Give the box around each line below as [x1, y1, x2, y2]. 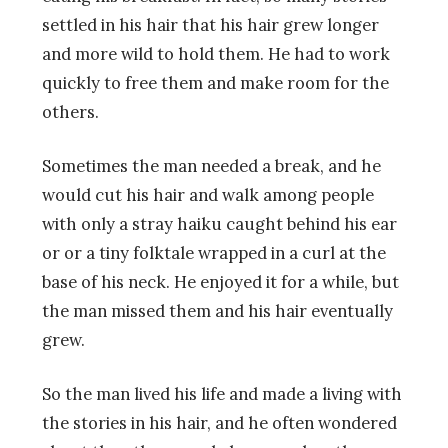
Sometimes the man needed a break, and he [42, 155, 381, 178]
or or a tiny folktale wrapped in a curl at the [42, 242, 386, 265]
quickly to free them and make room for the [42, 72, 389, 95]
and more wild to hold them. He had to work [42, 43, 390, 66]
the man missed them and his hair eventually [42, 300, 393, 323]
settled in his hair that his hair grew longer [42, 14, 379, 37]
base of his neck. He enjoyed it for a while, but [42, 271, 399, 294]
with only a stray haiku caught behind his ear [42, 213, 397, 236]
